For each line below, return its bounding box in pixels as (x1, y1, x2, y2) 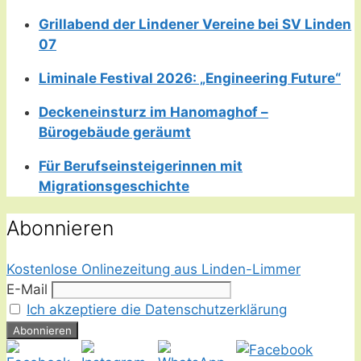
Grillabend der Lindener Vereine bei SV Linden (39, 15, 351, 32)
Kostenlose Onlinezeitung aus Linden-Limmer (6, 261, 301, 278)
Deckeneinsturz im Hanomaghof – (39, 103, 268, 120)
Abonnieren (6, 215, 114, 240)
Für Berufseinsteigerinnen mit (39, 157, 243, 174)
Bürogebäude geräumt (39, 123, 191, 140)
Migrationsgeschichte (39, 177, 189, 194)
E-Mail (6, 281, 48, 298)
